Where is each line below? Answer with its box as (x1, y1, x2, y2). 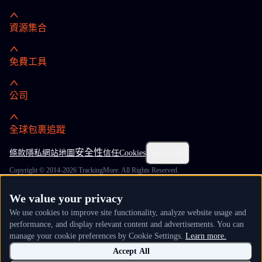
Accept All (112, 247, 150, 256)
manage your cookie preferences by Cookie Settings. (9, 232, 183, 240)
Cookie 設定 (147, 149, 189, 157)
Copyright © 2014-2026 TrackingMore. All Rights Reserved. (9, 166, 179, 174)
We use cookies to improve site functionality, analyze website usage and (9, 208, 246, 217)
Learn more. (185, 232, 226, 240)
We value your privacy (9, 192, 123, 205)
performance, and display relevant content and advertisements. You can (9, 220, 244, 229)
